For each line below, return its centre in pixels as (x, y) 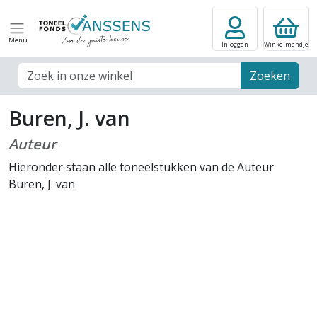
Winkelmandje (286, 44)
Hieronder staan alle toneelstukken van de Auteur (141, 167)
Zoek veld (42, 70)
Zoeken (270, 76)
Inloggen (235, 44)
